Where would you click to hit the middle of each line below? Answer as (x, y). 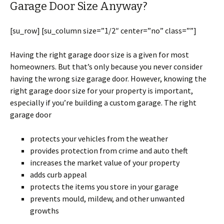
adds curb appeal (58, 174)
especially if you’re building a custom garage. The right (103, 102)
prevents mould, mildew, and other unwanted (107, 198)
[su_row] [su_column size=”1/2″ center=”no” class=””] (103, 30)
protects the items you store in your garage (104, 186)
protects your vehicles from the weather (100, 138)
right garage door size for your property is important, (101, 90)
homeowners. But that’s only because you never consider (106, 66)
